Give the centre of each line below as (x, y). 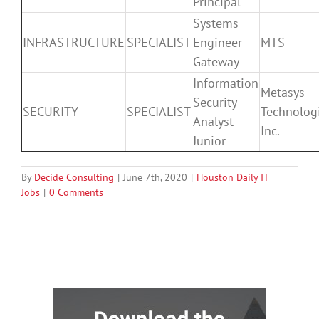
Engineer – (223, 42)
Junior (209, 140)
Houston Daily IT (232, 177)
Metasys (283, 92)
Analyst (213, 121)
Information (226, 83)
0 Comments (76, 192)
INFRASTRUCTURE (74, 42)
